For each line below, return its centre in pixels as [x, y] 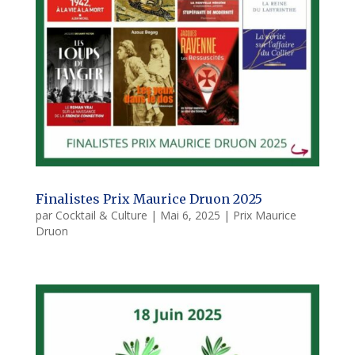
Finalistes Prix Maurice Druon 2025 [149, 199]
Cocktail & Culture [101, 216]
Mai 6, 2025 [190, 216]
